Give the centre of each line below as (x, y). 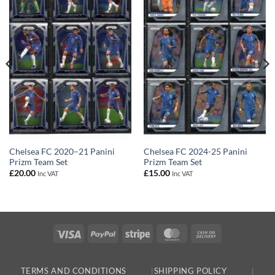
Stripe (161, 233)
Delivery (234, 261)
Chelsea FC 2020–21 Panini (62, 151)
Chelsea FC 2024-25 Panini (195, 151)
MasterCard (207, 233)
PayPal (128, 233)
